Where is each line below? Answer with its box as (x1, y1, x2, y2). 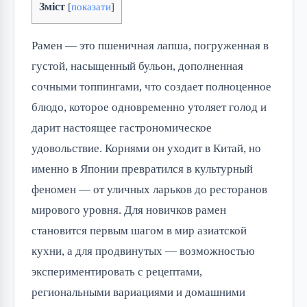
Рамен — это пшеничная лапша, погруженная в (32, 39, 269, 53)
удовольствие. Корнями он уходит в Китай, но (32, 142, 261, 156)
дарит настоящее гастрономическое (32, 121, 212, 135)
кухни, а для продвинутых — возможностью (32, 245, 255, 258)
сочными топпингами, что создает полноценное (32, 80, 271, 94)
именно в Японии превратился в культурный (32, 162, 253, 176)
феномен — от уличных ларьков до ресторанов (32, 183, 267, 197)
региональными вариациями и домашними (32, 286, 245, 299)
